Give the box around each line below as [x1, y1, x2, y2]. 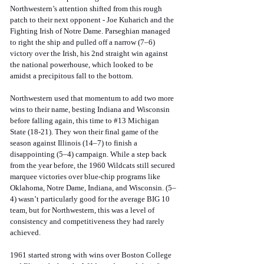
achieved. [10, 228, 41, 237]
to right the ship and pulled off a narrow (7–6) [10, 38, 157, 47]
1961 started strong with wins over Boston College [10, 250, 173, 260]
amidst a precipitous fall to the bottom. [10, 71, 135, 81]
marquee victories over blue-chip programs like [10, 172, 162, 181]
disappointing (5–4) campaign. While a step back [10, 150, 169, 159]
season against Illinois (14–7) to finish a [10, 138, 139, 148]
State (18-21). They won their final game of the [10, 127, 160, 137]
